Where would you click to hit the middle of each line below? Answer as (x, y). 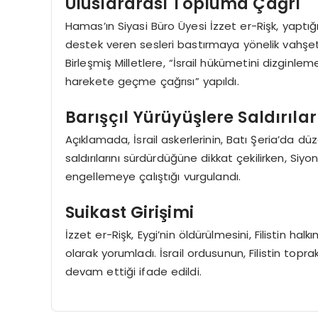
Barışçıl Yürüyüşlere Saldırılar (191, 117)
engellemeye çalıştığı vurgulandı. (153, 177)
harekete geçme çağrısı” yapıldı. (152, 82)
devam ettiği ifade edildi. (133, 272)
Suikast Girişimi (129, 212)
